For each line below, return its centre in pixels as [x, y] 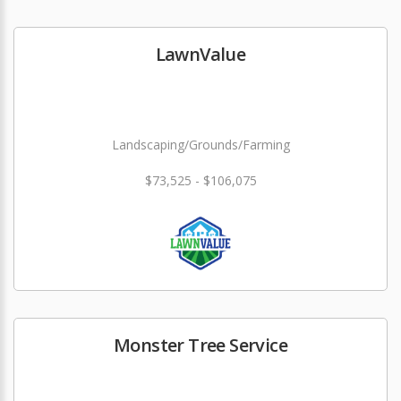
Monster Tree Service [200, 345]
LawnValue [200, 54]
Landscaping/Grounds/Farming [200, 145]
